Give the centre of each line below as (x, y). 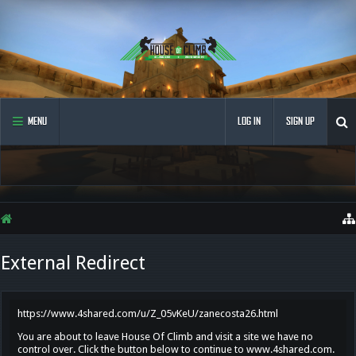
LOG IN (249, 121)
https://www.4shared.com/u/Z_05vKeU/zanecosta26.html (148, 313)
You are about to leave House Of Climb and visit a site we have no (165, 337)
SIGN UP (300, 121)
